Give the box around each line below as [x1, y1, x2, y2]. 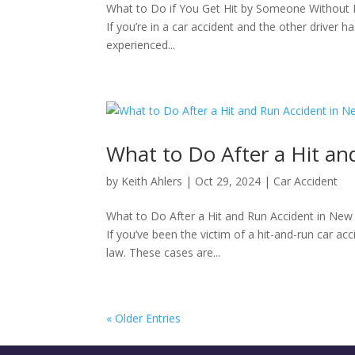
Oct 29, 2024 [195, 174, 261, 189]
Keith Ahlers [121, 174, 183, 189]
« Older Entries [106, 311, 181, 326]
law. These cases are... [106, 245, 221, 260]
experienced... [106, 37, 176, 52]
